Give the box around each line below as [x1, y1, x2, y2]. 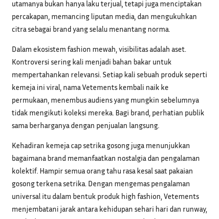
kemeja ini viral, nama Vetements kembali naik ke [12, 83, 169, 92]
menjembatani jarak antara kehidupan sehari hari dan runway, [12, 204, 207, 214]
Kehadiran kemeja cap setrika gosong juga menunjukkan [12, 141, 190, 150]
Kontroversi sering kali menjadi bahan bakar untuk [12, 57, 172, 66]
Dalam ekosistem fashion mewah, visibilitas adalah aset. [12, 44, 186, 54]
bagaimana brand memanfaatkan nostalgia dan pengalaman [12, 153, 200, 163]
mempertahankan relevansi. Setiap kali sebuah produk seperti [12, 70, 207, 79]
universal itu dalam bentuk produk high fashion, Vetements [12, 192, 199, 201]
